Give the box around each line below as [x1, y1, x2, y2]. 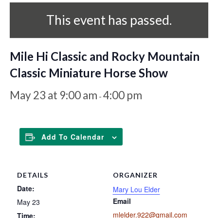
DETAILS [17, 170, 48, 179]
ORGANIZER [112, 170, 158, 179]
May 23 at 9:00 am [10, 88, 97, 102]
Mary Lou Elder [112, 184, 160, 194]
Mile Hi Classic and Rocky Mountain [10, 49, 200, 63]
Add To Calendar [41, 131, 104, 142]
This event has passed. [46, 12, 172, 28]
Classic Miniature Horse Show [10, 65, 168, 80]
